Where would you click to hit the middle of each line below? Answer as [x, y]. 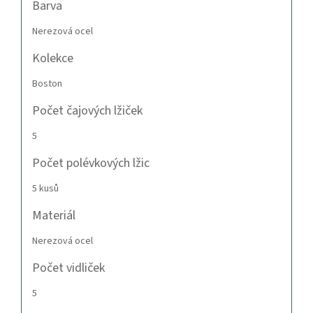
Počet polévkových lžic [91, 163]
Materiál [54, 216]
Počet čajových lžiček [87, 111]
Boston [47, 84]
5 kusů [45, 189]
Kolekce [53, 59]
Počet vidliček [68, 268]
